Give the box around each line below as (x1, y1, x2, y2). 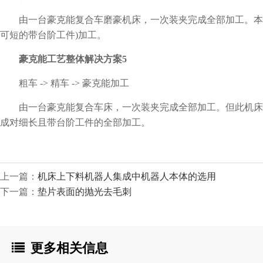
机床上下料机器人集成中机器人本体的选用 (38, 171, 216, 182)
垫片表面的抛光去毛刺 (38, 187, 131, 197)
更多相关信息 (31, 241, 108, 256)
